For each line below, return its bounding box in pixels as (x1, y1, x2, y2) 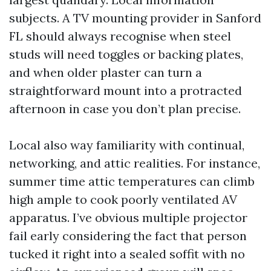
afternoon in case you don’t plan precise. (9, 101, 241, 116)
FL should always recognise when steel (9, 28, 231, 44)
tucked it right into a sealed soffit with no (9, 246, 245, 261)
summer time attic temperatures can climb (9, 174, 255, 189)
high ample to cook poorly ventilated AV (9, 192, 237, 207)
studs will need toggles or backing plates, (9, 47, 243, 62)
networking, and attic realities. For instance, (9, 155, 260, 171)
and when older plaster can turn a (9, 65, 202, 80)
